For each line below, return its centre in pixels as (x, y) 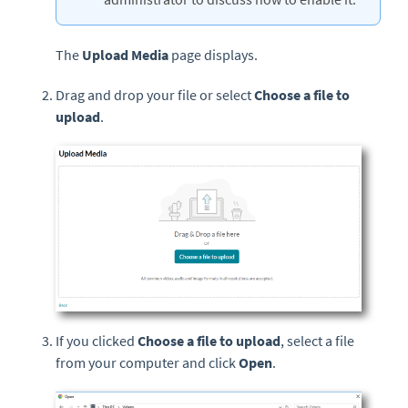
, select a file (317, 340)
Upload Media (124, 55)
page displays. (213, 55)
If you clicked (97, 340)
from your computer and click (147, 362)
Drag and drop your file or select (155, 95)
